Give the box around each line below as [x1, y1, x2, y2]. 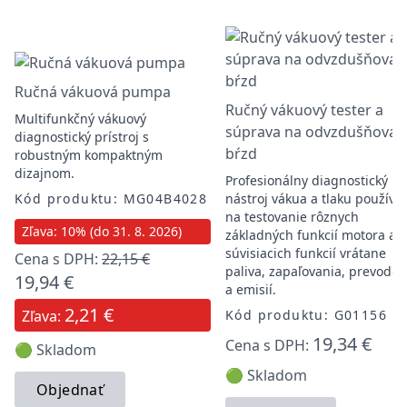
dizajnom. [15, 164, 74, 182]
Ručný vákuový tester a [225, 100, 383, 120]
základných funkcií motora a [225, 226, 396, 243]
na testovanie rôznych [225, 208, 359, 225]
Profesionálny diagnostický [225, 172, 388, 189]
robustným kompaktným [15, 146, 163, 164]
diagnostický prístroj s [15, 128, 149, 145]
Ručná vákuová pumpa [15, 82, 171, 102]
